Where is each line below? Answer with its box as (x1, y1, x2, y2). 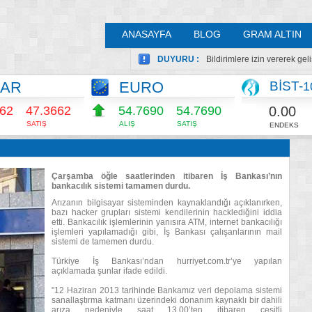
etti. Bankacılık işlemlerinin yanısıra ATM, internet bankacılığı (52, 217, 282, 227)
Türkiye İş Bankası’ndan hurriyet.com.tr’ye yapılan (52, 256, 282, 266)
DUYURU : (157, 54, 199, 64)
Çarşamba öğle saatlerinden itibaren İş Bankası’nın (52, 171, 282, 181)
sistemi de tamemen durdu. (52, 237, 154, 247)
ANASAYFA (122, 29, 171, 40)
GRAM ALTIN (243, 29, 302, 40)
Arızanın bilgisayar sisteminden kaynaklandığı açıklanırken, (52, 198, 282, 208)
